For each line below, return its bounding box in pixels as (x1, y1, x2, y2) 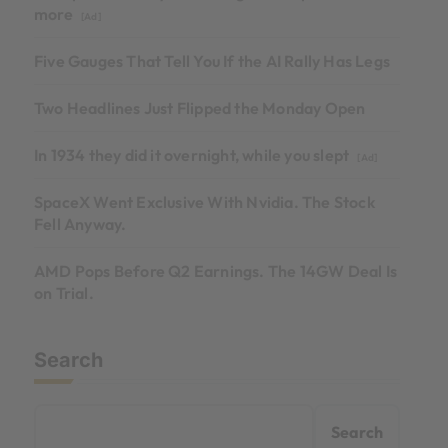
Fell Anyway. (34, 214, 127, 235)
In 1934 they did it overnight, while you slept (34, 145, 353, 166)
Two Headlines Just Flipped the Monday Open (34, 98, 366, 119)
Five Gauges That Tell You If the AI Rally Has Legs (34, 51, 390, 72)
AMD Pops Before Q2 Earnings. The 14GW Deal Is (34, 261, 398, 282)
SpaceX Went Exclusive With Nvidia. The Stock (34, 192, 375, 213)
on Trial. (34, 283, 94, 304)
